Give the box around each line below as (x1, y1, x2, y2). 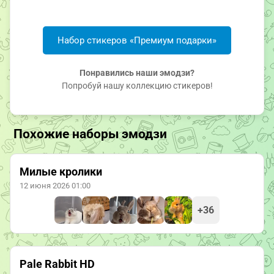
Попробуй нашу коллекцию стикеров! (61, 81, 213, 91)
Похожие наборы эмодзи (13, 127, 167, 142)
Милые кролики (20, 165, 102, 179)
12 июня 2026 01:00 (20, 181, 91, 191)
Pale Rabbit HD (20, 257, 95, 271)
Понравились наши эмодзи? (80, 68, 194, 78)
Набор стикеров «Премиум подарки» (57, 35, 217, 46)
